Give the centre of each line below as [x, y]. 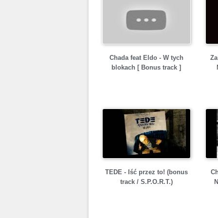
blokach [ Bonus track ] [146, 67]
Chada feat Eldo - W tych [146, 58]
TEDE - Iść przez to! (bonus [146, 172]
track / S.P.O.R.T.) [146, 182]
